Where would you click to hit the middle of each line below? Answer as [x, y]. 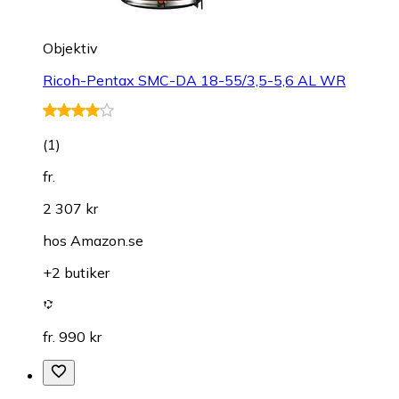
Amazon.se [107, 241]
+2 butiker [76, 273]
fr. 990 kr [72, 337]
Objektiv [70, 49]
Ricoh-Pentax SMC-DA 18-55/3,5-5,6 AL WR [194, 81]
